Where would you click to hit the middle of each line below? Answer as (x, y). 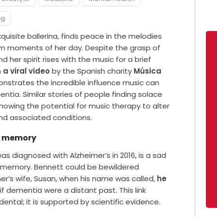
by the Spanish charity (92, 71)
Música (148, 71)
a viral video (27, 71)
